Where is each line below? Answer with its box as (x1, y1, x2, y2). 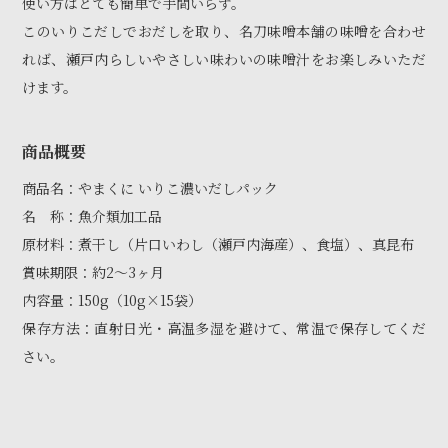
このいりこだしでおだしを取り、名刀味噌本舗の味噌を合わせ (22, 21, 426, 41)
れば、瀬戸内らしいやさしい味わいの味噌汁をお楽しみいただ (22, 49, 426, 69)
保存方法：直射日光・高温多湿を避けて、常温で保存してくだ (22, 318, 426, 338)
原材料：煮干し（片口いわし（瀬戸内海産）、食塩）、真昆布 (22, 234, 415, 254)
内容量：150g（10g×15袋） (22, 290, 203, 310)
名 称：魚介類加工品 (22, 206, 163, 226)
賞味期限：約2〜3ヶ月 (22, 262, 165, 282)
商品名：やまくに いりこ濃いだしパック (22, 178, 279, 198)
